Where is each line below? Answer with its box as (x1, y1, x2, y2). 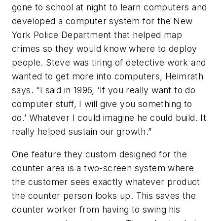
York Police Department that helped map (12, 30, 183, 40)
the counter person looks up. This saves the (12, 190, 196, 201)
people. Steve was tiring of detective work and (12, 57, 206, 68)
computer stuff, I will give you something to (12, 99, 192, 110)
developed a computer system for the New (12, 16, 193, 27)
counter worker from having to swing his (12, 204, 181, 215)
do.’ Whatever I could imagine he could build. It (12, 112, 207, 123)
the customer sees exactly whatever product (12, 176, 200, 187)
